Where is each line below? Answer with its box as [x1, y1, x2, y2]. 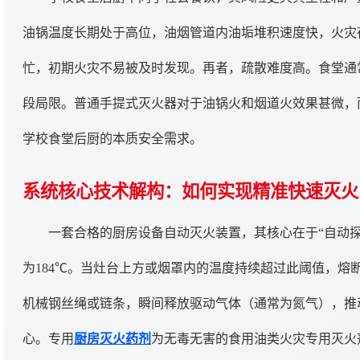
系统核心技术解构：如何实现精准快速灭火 [22, 181, 358, 202]
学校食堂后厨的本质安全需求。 [22, 131, 202, 145]
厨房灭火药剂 [74, 331, 151, 346]
